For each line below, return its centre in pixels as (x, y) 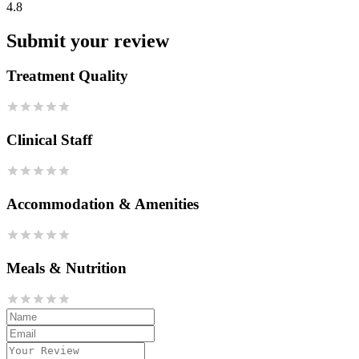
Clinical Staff (49, 140)
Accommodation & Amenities (103, 204)
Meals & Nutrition (67, 268)
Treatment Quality (67, 76)
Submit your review (88, 40)
